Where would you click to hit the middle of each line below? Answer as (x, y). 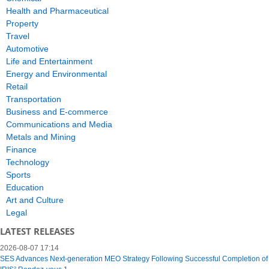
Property (22, 24)
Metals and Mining (41, 137)
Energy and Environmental (56, 74)
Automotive (27, 49)
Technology (28, 162)
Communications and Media (59, 125)
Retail (17, 87)
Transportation (34, 99)
